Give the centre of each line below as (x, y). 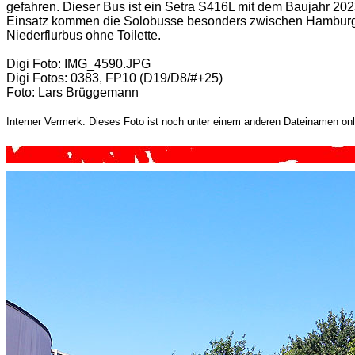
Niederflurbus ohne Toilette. (84, 35)
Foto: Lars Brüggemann (73, 92)
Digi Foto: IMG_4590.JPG (78, 64)
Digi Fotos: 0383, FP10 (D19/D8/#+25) (115, 78)
